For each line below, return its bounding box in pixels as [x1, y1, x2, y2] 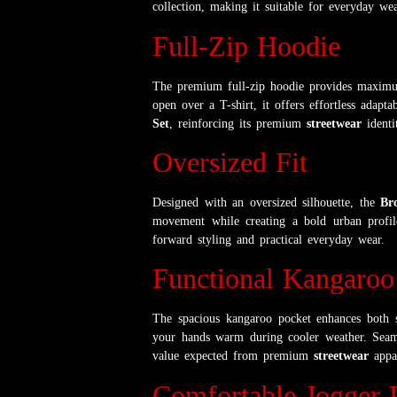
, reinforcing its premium [169, 116, 307, 130]
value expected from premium [152, 349, 314, 363]
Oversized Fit [152, 145, 307, 178]
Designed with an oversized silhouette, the [152, 195, 380, 209]
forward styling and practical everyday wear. [152, 232, 385, 246]
